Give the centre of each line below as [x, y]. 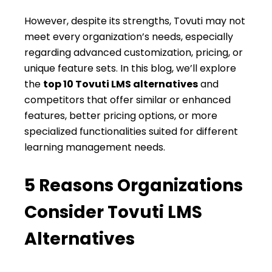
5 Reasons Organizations [134, 185]
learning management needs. [95, 147]
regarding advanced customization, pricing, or [134, 52]
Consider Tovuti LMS [113, 212]
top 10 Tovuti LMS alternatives [121, 84]
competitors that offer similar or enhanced [127, 100]
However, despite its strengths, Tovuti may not [135, 21]
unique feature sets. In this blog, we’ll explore [130, 68]
